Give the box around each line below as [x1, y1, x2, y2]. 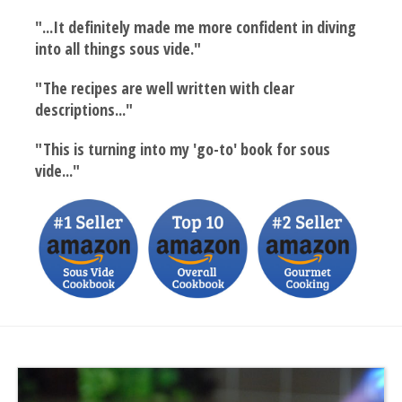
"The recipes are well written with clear [35, 76, 295, 99]
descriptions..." [35, 98, 134, 120]
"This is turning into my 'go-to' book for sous [35, 137, 331, 160]
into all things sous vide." [35, 37, 202, 59]
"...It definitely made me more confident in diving [35, 15, 357, 38]
